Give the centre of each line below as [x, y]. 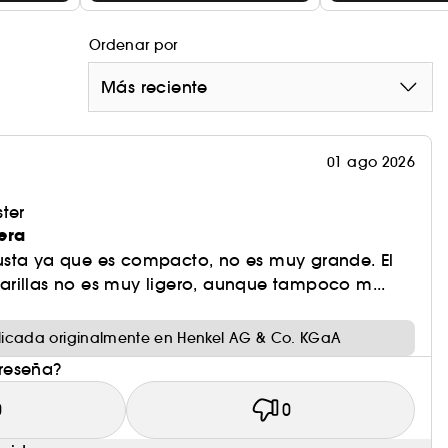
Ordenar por [133, 45]
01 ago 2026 [371, 162]
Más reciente [154, 87]
